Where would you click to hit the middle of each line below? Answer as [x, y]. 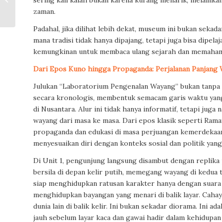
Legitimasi [34, 17]
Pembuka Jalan [40, 6]
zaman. [44, 12]
